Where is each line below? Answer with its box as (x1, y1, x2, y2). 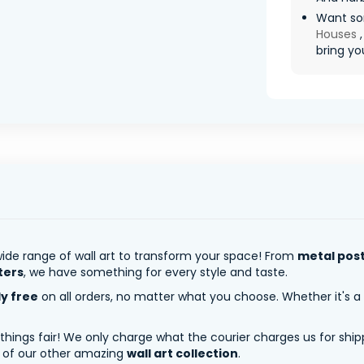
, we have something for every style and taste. (24, 263, 288, 280)
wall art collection (127, 344, 238, 362)
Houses (316, 25, 357, 42)
